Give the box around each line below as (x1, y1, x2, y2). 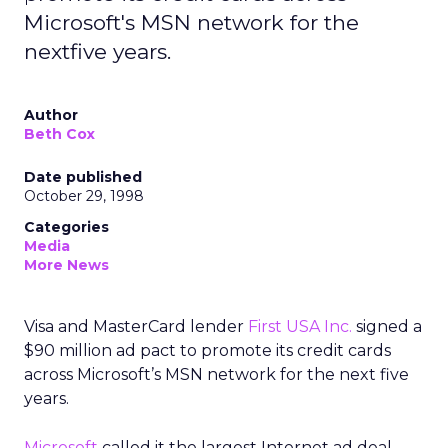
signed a (352, 317, 422, 336)
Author (24, 106, 78, 124)
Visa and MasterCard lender (24, 317, 248, 336)
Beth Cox (24, 125, 95, 143)
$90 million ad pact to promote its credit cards (24, 341, 391, 360)
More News (24, 256, 109, 274)
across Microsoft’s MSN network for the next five (24, 365, 409, 384)
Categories (24, 218, 109, 236)
